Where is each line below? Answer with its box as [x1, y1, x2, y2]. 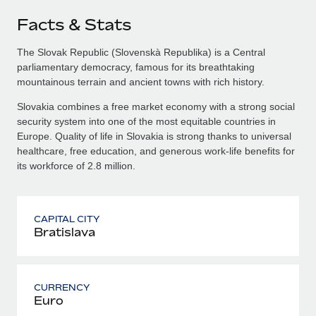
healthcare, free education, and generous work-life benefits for [17, 145, 295, 157]
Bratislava [34, 224, 95, 239]
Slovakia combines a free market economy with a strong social [17, 100, 295, 112]
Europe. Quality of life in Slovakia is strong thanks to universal [17, 130, 291, 142]
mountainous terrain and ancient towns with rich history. [17, 75, 265, 87]
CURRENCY [34, 281, 90, 293]
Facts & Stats [17, 15, 131, 34]
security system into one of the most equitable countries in [17, 115, 276, 127]
